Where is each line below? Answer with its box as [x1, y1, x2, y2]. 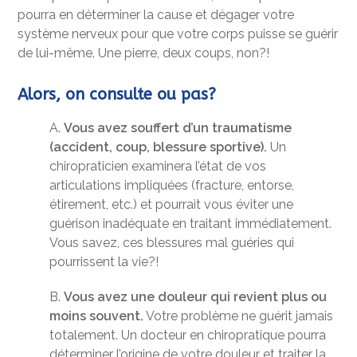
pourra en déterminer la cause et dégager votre [18, 7, 295, 23]
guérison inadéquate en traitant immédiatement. [49, 216, 332, 232]
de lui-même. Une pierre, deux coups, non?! [18, 45, 270, 61]
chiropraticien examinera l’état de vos [49, 159, 267, 175]
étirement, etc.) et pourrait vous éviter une [49, 197, 294, 213]
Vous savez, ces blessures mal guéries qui [49, 235, 295, 251]
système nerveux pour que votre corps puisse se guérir [18, 26, 339, 42]
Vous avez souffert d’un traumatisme [64, 120, 292, 136]
